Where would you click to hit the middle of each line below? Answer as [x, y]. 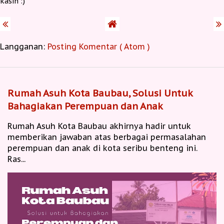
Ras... [16, 159]
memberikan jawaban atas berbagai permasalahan [107, 137]
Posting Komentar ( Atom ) [99, 47]
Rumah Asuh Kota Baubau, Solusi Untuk [100, 93]
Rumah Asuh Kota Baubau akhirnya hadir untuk [99, 126]
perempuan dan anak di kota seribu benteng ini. [102, 148]
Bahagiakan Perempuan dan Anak [85, 106]
